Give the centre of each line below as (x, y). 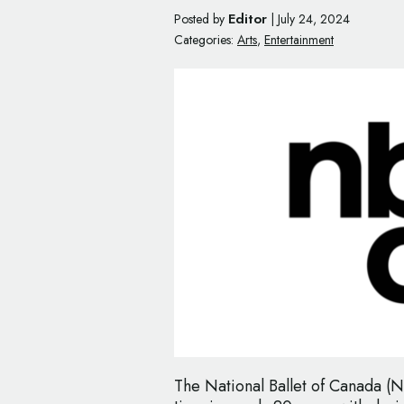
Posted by (201, 19)
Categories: (204, 40)
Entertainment (299, 40)
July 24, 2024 (314, 19)
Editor (248, 19)
